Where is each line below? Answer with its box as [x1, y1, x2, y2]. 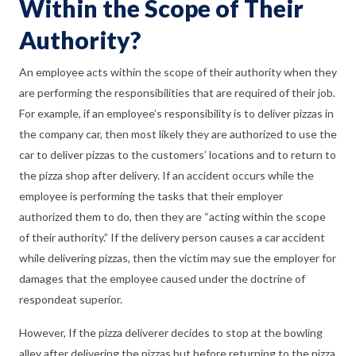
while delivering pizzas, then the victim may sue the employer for [19, 251, 336, 265]
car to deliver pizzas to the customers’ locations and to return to [19, 148, 336, 161]
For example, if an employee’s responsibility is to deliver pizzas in [19, 106, 334, 120]
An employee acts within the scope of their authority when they [19, 65, 337, 79]
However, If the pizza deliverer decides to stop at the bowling [19, 326, 323, 339]
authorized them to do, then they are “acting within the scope [19, 210, 326, 223]
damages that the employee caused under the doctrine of [19, 272, 305, 285]
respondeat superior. [19, 292, 122, 306]
